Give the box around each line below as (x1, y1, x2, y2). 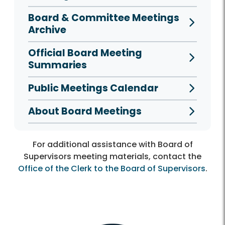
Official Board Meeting (28, 46, 142, 60)
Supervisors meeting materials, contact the (24, 151, 201, 163)
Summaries (28, 58, 87, 72)
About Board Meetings (28, 104, 142, 119)
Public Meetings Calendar (28, 81, 158, 95)
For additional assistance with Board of (32, 139, 193, 151)
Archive (28, 23, 66, 37)
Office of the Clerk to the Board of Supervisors (18, 163, 205, 175)
